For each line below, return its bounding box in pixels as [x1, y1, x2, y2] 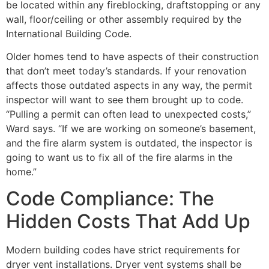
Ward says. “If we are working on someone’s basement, [6, 122, 256, 135]
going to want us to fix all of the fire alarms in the [6, 151, 232, 164]
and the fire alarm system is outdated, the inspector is [6, 137, 252, 150]
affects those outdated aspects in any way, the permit [6, 79, 252, 92]
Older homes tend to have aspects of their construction [6, 50, 259, 63]
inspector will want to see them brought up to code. [6, 94, 243, 106]
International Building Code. [6, 27, 131, 40]
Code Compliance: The [6, 187, 214, 211]
